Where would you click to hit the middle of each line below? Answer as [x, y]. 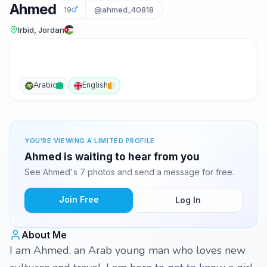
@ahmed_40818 [124, 10]
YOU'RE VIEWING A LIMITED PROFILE [90, 141]
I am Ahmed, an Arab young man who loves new [128, 250]
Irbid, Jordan [41, 30]
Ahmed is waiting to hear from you [112, 157]
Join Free [79, 199]
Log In [188, 200]
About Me [44, 235]
